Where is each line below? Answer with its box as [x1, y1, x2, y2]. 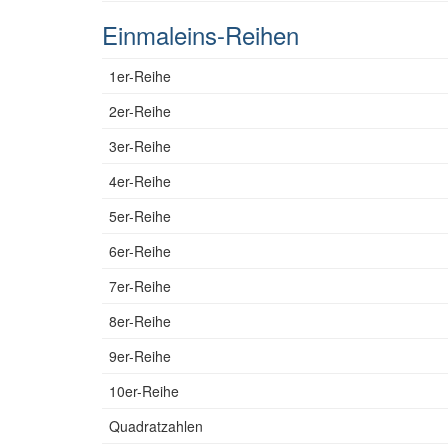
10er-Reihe [109, 381, 179, 401]
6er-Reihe [109, 241, 171, 261]
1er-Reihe [109, 66, 171, 86]
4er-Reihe [109, 171, 171, 191]
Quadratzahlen [109, 416, 203, 436]
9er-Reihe [109, 346, 171, 366]
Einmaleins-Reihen [102, 17, 299, 52]
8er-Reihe [109, 311, 171, 331]
